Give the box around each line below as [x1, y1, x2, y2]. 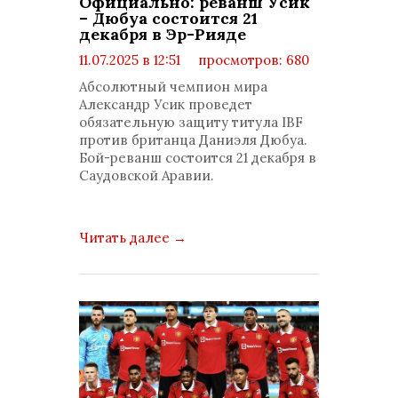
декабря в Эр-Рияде [79, 24, 246, 44]
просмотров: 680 [195, 52, 309, 68]
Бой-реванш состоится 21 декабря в [79, 149, 316, 166]
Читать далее [79, 229, 173, 246]
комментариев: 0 [93, 69, 211, 86]
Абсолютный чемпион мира [79, 78, 267, 95]
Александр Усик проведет [79, 96, 252, 113]
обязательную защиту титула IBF [79, 114, 303, 131]
